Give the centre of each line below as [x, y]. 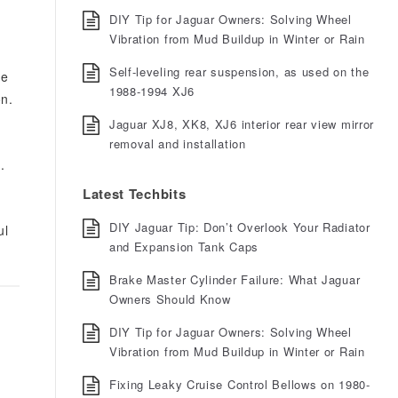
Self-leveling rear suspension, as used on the [239, 72]
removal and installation [177, 143]
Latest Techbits [134, 194]
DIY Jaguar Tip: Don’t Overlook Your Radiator [239, 227]
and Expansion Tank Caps [183, 247]
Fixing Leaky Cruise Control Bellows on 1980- [239, 384]
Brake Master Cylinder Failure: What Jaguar [235, 279]
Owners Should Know [170, 299]
